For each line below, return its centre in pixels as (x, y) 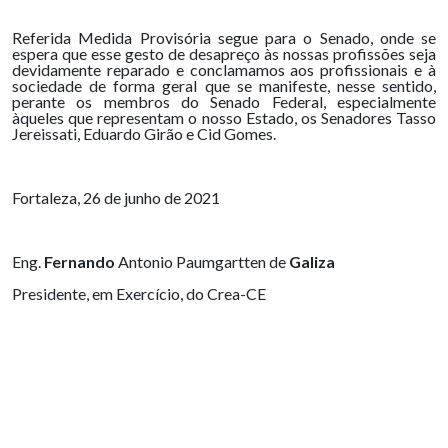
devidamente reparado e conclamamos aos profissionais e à (224, 69)
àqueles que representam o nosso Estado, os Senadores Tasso (224, 117)
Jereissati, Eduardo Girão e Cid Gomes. (144, 133)
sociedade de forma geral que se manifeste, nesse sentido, (224, 85)
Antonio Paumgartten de (202, 261)
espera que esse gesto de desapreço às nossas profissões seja (224, 53)
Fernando (79, 261)
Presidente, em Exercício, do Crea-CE (139, 293)
